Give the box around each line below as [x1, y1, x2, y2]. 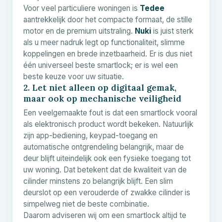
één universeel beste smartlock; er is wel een [23, 60, 178, 70]
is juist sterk [151, 26, 193, 36]
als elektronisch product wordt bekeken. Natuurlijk [23, 119, 193, 129]
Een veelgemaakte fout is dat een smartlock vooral [23, 108, 197, 117]
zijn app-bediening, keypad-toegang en [23, 130, 158, 140]
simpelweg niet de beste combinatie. [23, 199, 149, 209]
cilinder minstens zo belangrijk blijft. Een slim [23, 176, 173, 186]
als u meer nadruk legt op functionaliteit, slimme [23, 37, 185, 47]
